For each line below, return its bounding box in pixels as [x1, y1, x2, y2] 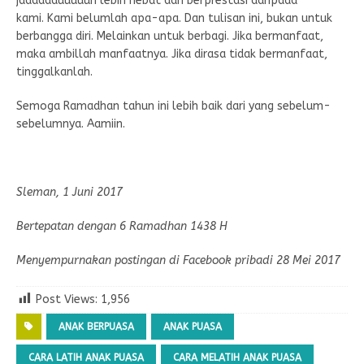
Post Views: [36, 292, 97, 306]
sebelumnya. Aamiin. [16, 116, 125, 131]
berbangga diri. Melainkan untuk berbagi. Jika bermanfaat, [16, 28, 323, 43]
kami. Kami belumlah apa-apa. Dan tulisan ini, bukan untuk [16, 11, 332, 25]
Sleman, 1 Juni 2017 [16, 184, 123, 199]
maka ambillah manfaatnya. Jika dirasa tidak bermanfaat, [16, 46, 327, 61]
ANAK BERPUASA [58, 320, 134, 332]
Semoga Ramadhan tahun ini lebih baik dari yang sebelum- [16, 98, 331, 113]
